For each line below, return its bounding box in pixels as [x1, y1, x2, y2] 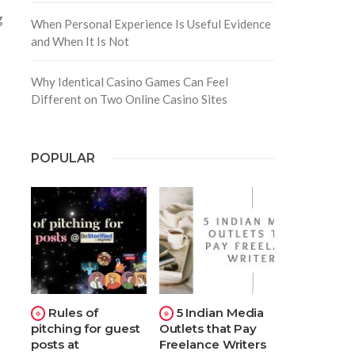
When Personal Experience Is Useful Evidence [31, 16, 272, 31]
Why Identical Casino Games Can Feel [31, 74, 229, 89]
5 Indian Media [176, 305, 265, 321]
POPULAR [31, 150, 96, 166]
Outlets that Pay [158, 321, 258, 337]
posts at [31, 337, 79, 353]
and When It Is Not [31, 33, 130, 48]
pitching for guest [31, 321, 140, 337]
